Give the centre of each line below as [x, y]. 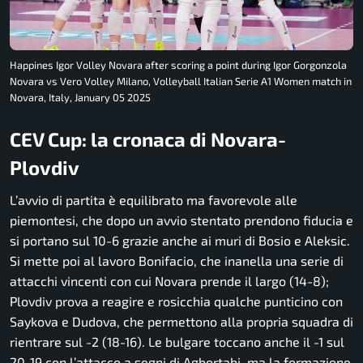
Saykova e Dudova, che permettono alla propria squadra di [181, 321]
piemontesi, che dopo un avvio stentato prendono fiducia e [181, 220]
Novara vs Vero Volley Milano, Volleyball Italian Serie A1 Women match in [181, 81]
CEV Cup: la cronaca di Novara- [148, 139]
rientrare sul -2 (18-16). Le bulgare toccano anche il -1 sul [177, 341]
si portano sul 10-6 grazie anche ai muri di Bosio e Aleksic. [180, 240]
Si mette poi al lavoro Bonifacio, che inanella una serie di [177, 260]
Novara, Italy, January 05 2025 [80, 97]
